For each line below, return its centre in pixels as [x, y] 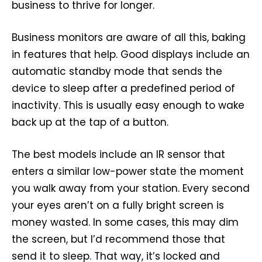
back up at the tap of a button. [90, 122]
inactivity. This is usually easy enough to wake [128, 105]
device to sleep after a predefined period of [123, 88]
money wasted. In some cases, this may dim [125, 222]
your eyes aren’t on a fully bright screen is [118, 205]
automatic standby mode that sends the [117, 71]
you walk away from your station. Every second [131, 188]
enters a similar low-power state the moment [128, 171]
